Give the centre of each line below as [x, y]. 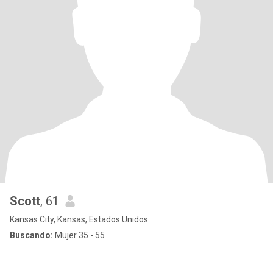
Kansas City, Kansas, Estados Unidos [79, 219]
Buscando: [31, 235]
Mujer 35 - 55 [79, 235]
